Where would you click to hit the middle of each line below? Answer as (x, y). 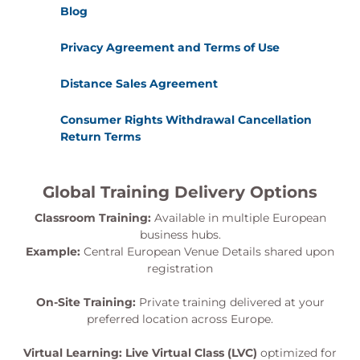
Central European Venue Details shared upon (207, 252)
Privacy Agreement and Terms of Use (170, 47)
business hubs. (180, 235)
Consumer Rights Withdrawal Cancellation (186, 120)
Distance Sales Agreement (139, 84)
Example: (53, 252)
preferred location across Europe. (180, 319)
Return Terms (100, 137)
